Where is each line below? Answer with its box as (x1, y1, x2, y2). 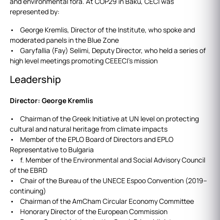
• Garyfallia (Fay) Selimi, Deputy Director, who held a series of (10, 46, 206, 55)
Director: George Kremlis (10, 96, 93, 106)
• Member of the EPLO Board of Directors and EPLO (10, 135, 173, 144)
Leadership (10, 73, 61, 86)
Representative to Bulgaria (10, 145, 94, 155)
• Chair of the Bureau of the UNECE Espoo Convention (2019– (10, 176, 207, 186)
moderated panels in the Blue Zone (10, 35, 119, 45)
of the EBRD (10, 165, 47, 175)
